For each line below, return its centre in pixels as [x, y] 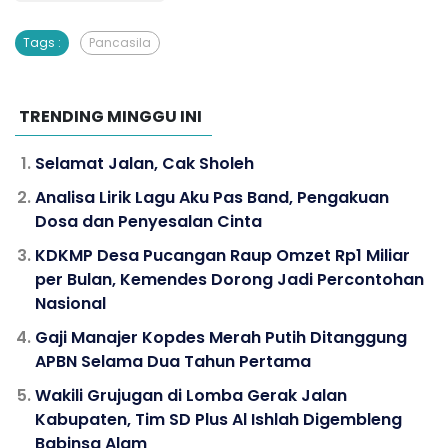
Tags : [42, 42]
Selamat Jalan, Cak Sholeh [144, 163]
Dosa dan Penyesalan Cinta [148, 221]
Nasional [70, 303]
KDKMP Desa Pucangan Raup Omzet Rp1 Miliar [222, 255]
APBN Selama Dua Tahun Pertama [173, 361]
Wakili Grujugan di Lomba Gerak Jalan [191, 395]
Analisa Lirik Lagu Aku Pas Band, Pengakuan [212, 197]
